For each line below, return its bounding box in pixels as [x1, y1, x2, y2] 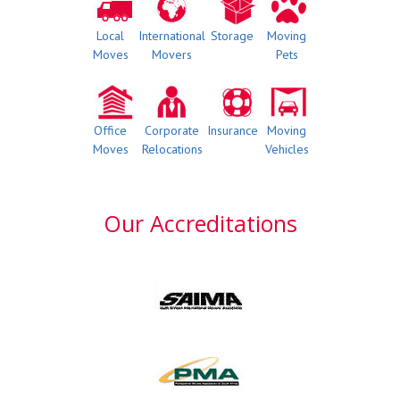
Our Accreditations [103, 208, 297, 239]
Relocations [141, 141, 203, 158]
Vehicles [264, 141, 309, 158]
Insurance [206, 122, 258, 139]
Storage [211, 28, 254, 45]
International [138, 28, 206, 45]
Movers [152, 46, 193, 63]
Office [94, 122, 128, 139]
